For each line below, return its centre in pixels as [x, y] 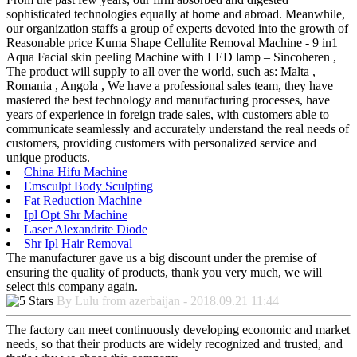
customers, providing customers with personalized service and [161, 143]
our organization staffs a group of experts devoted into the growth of [177, 29]
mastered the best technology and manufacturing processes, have [168, 100]
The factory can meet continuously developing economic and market [178, 330]
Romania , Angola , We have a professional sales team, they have [170, 86]
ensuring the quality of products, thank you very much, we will [164, 273]
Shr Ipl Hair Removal [78, 244]
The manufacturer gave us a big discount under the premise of [161, 258]
